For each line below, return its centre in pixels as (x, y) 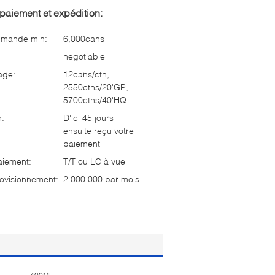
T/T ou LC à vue (94, 161)
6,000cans (84, 38)
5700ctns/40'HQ (95, 100)
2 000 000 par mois (101, 179)
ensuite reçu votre (99, 130)
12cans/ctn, (86, 74)
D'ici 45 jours (88, 118)
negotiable (84, 56)
